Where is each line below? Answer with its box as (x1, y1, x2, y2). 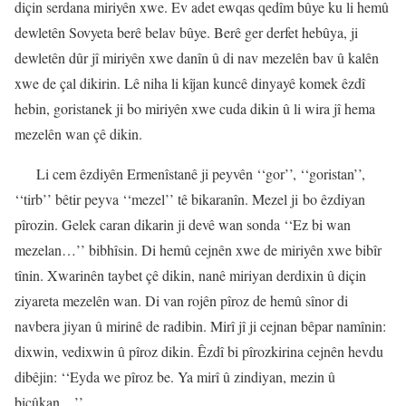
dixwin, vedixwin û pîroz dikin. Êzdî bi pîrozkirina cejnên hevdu (14, 341, 383, 361)
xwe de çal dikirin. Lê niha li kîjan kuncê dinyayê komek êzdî (14, 72, 365, 92)
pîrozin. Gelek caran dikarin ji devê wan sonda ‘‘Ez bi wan (14, 214, 351, 234)
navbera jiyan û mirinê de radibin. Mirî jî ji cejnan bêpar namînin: (14, 315, 386, 335)
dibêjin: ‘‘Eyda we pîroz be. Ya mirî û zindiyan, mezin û (14, 366, 335, 386)
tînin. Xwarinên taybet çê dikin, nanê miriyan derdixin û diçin (14, 265, 366, 285)
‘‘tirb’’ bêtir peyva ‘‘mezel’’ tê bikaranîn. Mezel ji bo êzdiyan (14, 188, 365, 208)
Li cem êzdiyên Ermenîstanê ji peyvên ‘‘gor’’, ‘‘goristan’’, (36, 163, 365, 183)
